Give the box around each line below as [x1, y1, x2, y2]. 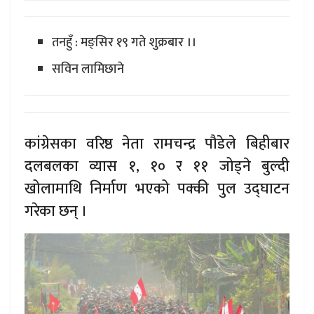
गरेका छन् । [25, 198, 87, 224]
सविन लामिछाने [51, 58, 124, 80]
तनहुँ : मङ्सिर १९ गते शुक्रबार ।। [51, 32, 196, 53]
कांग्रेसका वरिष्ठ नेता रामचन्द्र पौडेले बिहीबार [25, 131, 289, 156]
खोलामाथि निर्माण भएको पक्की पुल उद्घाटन [25, 176, 289, 201]
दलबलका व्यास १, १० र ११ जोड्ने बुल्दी [25, 153, 289, 179]
